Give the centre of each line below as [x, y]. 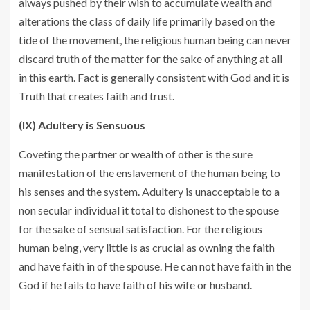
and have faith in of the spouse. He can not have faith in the [155, 266]
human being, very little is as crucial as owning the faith [147, 247]
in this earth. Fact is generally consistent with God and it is [154, 77]
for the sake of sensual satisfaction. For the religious [140, 228]
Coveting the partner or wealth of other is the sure [136, 154]
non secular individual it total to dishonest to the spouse [149, 210]
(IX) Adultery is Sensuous [82, 125]
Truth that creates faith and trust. [97, 95]
